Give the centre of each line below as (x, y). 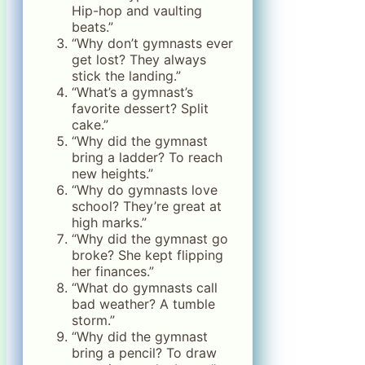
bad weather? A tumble (143, 303)
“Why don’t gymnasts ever (152, 43)
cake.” (90, 124)
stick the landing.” (126, 75)
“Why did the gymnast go (150, 238)
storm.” (93, 320)
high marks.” (109, 222)
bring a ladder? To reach (147, 157)
